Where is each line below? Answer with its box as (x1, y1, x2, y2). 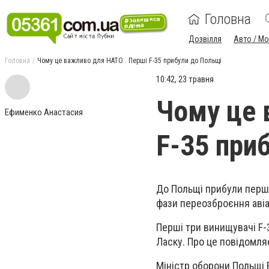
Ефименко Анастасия (5, 107, 83, 118)
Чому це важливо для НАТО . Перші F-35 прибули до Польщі (37, 56, 222, 65)
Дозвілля (189, 34, 222, 44)
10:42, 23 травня (156, 74, 214, 85)
